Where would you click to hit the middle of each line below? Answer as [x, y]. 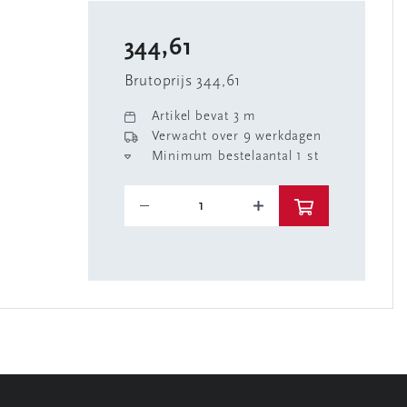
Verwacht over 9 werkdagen [236, 137]
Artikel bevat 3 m [204, 117]
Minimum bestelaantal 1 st [235, 157]
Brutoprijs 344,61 [183, 81]
